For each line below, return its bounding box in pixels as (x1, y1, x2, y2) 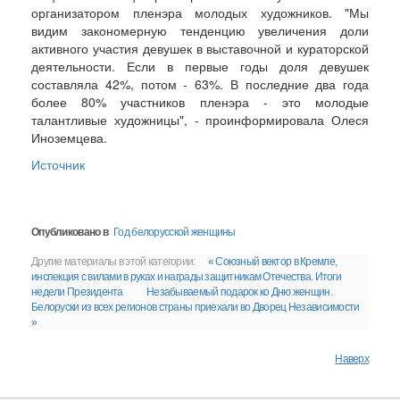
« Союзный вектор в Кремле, (207, 255, 337, 269)
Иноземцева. (31, 129, 107, 147)
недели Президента (31, 286, 123, 299)
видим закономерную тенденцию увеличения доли (31, 21, 369, 40)
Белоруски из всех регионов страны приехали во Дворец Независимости (31, 301, 360, 314)
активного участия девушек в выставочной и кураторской (31, 39, 369, 58)
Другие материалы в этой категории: (31, 255, 196, 269)
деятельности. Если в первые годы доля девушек (31, 57, 369, 76)
